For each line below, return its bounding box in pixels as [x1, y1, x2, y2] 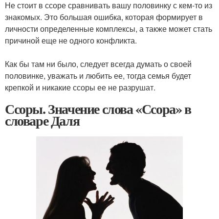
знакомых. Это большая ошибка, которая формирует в [5, 11, 203, 22]
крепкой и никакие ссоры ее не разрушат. [5, 81, 155, 93]
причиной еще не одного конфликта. [5, 34, 137, 46]
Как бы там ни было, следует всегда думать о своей [5, 58, 192, 69]
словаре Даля [5, 110, 80, 131]
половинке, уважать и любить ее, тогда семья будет [5, 69, 191, 81]
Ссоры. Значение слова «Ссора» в [5, 98, 191, 119]
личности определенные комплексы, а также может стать [5, 22, 212, 34]
